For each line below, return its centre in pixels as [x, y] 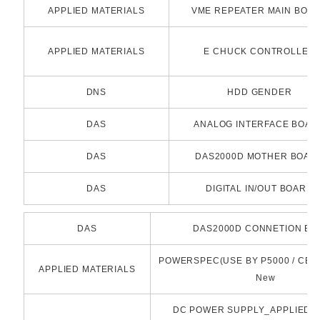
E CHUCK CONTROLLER [260, 52]
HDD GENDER [260, 92]
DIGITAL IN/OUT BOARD [260, 189]
